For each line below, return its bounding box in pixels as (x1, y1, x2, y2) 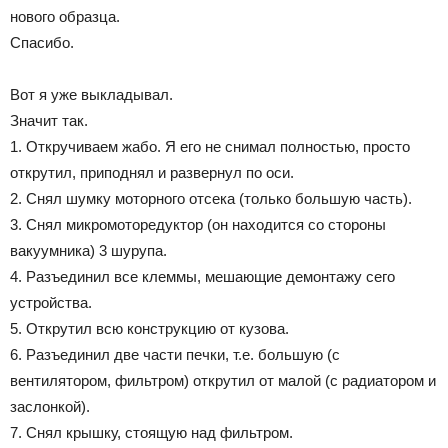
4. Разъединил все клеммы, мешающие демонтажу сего (10, 267, 395, 285)
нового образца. (10, 7, 120, 25)
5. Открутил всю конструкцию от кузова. (10, 319, 289, 337)
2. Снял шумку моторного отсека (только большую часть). (10, 189, 412, 207)
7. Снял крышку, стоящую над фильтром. (10, 423, 293, 441)
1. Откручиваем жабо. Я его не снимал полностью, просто (10, 137, 410, 155)
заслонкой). (10, 397, 90, 415)
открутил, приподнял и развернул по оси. (10, 163, 294, 181)
